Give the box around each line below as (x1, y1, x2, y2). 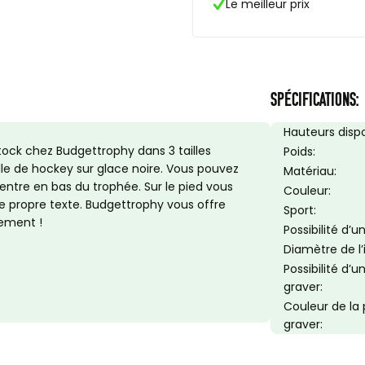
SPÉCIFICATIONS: (270, 89, 358, 109)
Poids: (284, 143, 315, 160)
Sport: (284, 202, 316, 218)
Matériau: (284, 163, 336, 179)
